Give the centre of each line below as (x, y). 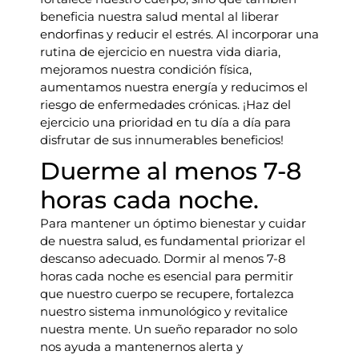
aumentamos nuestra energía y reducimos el (174, 87)
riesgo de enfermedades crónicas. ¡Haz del (165, 105)
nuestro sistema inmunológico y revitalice (164, 311)
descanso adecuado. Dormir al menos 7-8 (163, 258)
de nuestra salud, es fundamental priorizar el (173, 241)
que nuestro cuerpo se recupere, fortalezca (167, 294)
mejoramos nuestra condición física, (146, 69)
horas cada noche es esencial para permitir (167, 276)
